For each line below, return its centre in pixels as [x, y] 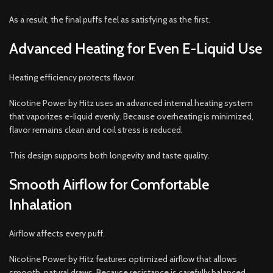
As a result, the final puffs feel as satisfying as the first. [110, 19]
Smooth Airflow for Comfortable [109, 184]
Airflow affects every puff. [57, 233]
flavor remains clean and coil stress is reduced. [96, 129]
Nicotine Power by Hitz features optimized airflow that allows [123, 259]
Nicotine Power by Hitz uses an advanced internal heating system [131, 103]
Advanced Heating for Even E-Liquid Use [136, 48]
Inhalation [41, 204]
